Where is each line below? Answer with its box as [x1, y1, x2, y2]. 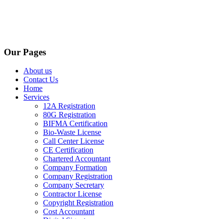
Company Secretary [43, 181, 104, 190]
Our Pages [4, 46, 46, 57]
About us [23, 66, 52, 75]
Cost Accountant [43, 207, 94, 216]
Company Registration [43, 172, 112, 181]
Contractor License [43, 190, 102, 198]
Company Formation [43, 163, 107, 172]
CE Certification [43, 146, 93, 154]
